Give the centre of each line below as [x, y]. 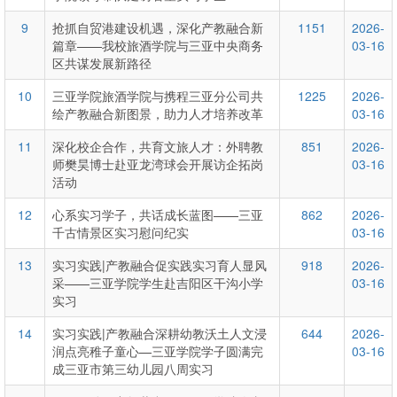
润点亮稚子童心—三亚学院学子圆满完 [158, 351]
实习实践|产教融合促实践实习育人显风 [160, 265]
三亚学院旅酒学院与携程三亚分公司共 [158, 96]
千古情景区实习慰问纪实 [121, 233]
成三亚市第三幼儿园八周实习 [133, 369]
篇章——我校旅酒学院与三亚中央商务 [158, 46]
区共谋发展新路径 [102, 63]
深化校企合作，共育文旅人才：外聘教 [158, 147]
